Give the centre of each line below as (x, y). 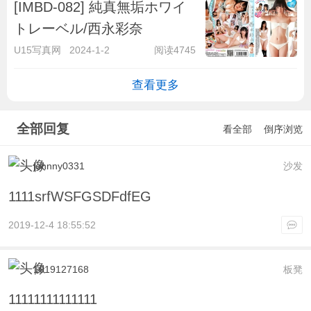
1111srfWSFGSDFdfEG (79, 197)
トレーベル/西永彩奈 (79, 28)
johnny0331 (59, 166)
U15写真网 (38, 50)
